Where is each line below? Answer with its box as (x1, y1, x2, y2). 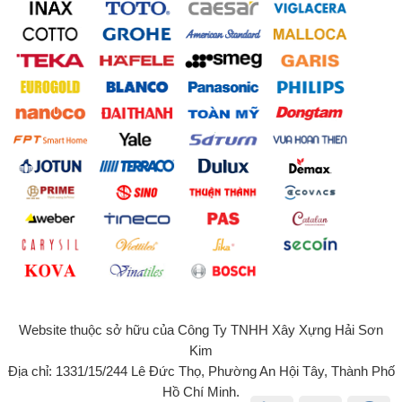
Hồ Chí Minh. (162, 383, 240, 399)
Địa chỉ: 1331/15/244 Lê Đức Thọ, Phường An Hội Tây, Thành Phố (7, 363, 395, 379)
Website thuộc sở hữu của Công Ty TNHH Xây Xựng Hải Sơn (19, 321, 383, 337)
